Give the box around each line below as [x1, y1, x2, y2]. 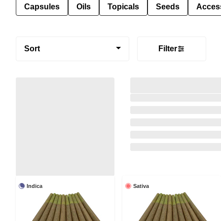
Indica [27, 183, 42, 189]
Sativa [133, 183, 149, 189]
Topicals [108, 2, 139, 11]
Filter [158, 44, 177, 53]
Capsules [24, 2, 60, 11]
